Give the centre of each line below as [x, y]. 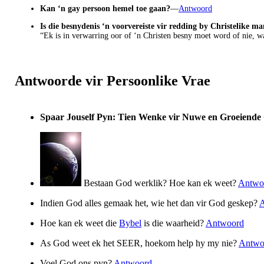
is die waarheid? [174, 223]
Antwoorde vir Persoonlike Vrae [113, 80]
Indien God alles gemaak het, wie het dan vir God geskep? [150, 203]
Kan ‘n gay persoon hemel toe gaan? [105, 9]
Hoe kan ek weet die [80, 223]
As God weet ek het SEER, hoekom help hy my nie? [139, 243]
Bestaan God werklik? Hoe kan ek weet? [160, 183]
